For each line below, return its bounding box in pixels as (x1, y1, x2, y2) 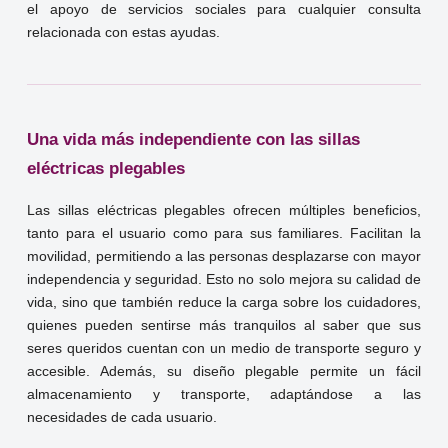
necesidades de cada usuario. (27, 409, 218, 425)
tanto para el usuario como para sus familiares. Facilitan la (27, 225, 421, 241)
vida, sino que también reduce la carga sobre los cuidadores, (27, 294, 421, 310)
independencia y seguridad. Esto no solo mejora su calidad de (27, 271, 421, 287)
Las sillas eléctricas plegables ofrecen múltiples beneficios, (27, 202, 421, 218)
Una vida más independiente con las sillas (27, 129, 361, 149)
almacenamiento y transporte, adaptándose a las (27, 386, 421, 402)
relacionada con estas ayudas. (27, 24, 221, 40)
